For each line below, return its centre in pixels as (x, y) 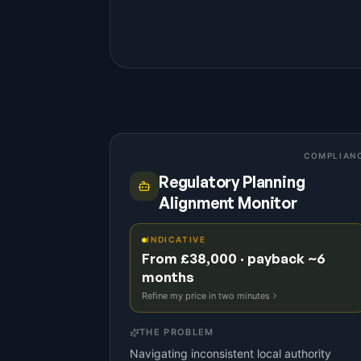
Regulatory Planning (232, 182)
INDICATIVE (176, 239)
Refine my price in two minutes (206, 296)
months (168, 277)
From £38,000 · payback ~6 (234, 258)
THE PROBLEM (177, 332)
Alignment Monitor (228, 203)
